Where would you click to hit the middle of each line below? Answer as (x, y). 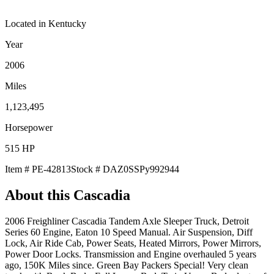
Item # (18, 169)
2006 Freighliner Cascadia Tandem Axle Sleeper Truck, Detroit (127, 221)
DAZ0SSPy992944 (141, 169)
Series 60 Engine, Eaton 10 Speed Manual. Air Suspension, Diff (129, 232)
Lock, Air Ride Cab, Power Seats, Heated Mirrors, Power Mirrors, (133, 243)
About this (39, 195)
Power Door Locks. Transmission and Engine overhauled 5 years (131, 254)
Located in (27, 23)
